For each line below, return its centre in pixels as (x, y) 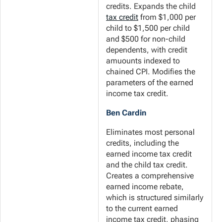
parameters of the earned (150, 83)
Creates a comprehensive (150, 176)
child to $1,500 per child (148, 28)
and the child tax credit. (147, 165)
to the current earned (142, 209)
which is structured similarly (155, 198)
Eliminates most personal (150, 132)
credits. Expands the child (151, 6)
